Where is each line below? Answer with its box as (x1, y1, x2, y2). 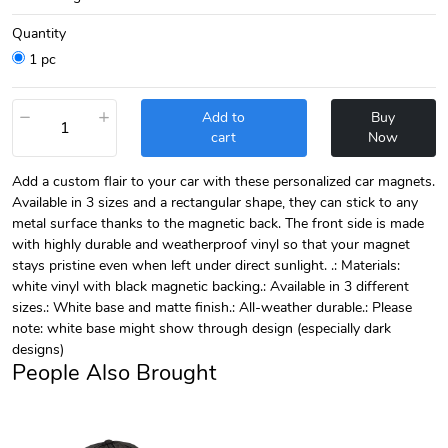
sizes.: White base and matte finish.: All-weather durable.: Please (12, 296, 412, 317)
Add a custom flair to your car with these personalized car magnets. (12, 170, 435, 191)
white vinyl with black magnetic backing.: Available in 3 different (12, 275, 409, 296)
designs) (12, 338, 64, 359)
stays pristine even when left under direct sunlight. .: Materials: (12, 254, 400, 275)
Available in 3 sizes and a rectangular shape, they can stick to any (12, 191, 418, 212)
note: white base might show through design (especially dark (12, 317, 391, 338)
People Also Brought (12, 357, 216, 388)
